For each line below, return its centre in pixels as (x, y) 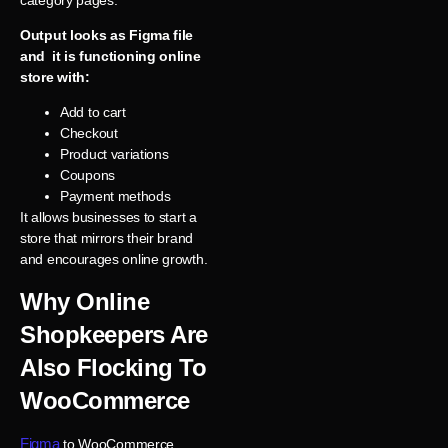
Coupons (87, 175)
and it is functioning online (110, 56)
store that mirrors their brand (110, 238)
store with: (55, 77)
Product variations (114, 154)
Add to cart (93, 112)
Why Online (90, 301)
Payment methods (115, 196)
